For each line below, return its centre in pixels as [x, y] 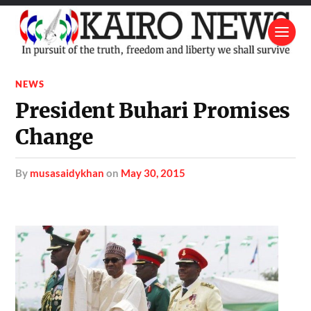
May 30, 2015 [153, 173]
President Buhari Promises [153, 110]
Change [54, 137]
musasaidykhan [67, 173]
